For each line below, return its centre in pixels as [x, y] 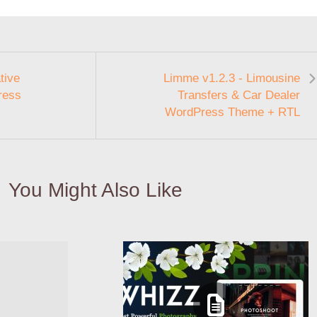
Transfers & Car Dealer [239, 95]
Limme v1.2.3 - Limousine [232, 78]
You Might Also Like [95, 190]
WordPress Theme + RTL [232, 112]
